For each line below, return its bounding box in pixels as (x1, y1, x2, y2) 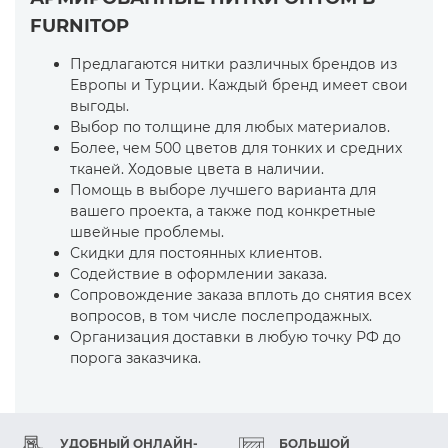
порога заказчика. (70, 349, 201, 367)
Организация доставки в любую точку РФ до (70, 328, 401, 346)
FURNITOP (30, 15, 129, 37)
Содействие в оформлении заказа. (70, 265, 327, 283)
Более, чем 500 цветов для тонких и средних (70, 139, 402, 157)
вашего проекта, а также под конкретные (70, 202, 376, 220)
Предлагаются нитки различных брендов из (70, 55, 397, 73)
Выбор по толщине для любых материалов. (70, 118, 390, 136)
